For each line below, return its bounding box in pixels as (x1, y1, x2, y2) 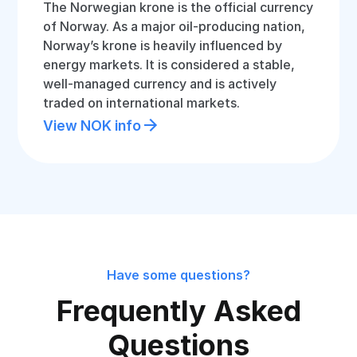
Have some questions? (107, 267, 250, 283)
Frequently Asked (56, 293, 301, 328)
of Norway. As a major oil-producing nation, (43, 18, 306, 34)
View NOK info (43, 116, 142, 134)
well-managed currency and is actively (43, 76, 277, 92)
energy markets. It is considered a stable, (43, 57, 296, 73)
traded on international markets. (43, 95, 241, 111)
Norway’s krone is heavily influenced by (43, 37, 283, 53)
